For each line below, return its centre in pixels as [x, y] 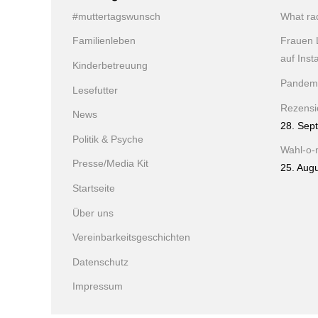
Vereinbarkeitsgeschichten [131, 238]
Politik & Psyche [108, 139]
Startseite [94, 188]
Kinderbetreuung [110, 65]
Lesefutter [95, 90]
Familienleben [104, 41]
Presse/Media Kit [110, 164]
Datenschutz [100, 262]
